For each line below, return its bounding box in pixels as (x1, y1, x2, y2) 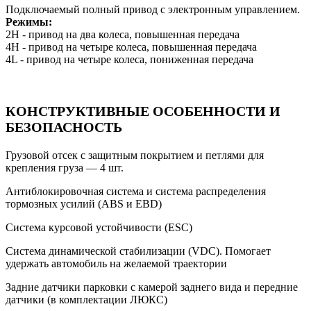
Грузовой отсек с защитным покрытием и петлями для (6, 149, 264, 161)
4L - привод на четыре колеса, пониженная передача (6, 53, 253, 65)
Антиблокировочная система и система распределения (6, 185, 266, 197)
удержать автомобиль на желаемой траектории (6, 258, 227, 269)
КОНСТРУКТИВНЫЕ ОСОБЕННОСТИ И (6, 103, 280, 119)
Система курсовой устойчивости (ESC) (6, 221, 192, 233)
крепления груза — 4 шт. (6, 162, 124, 174)
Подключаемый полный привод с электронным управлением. (6, 3, 300, 15)
